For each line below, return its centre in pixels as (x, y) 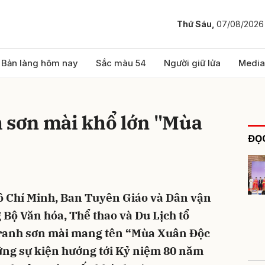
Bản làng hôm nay (40, 63)
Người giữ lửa (192, 63)
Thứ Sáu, (197, 24)
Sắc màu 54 (121, 63)
